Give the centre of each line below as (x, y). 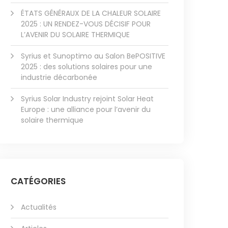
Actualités (39, 207)
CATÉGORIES (38, 181)
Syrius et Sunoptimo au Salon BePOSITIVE (93, 56)
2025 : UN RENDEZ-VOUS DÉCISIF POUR (86, 24)
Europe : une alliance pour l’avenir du (86, 109)
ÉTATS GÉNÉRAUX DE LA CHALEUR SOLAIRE (91, 13)
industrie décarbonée (59, 77)
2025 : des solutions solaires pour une (87, 67)
